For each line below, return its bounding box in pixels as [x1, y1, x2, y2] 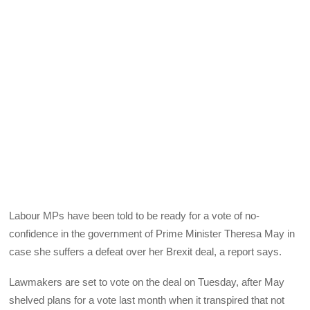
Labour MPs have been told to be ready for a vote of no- [9, 209, 260, 221]
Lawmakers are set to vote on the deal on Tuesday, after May [9, 275, 285, 288]
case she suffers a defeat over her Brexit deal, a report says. [9, 245, 282, 257]
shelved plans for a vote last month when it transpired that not [9, 293, 285, 306]
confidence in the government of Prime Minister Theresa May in [9, 227, 295, 239]
